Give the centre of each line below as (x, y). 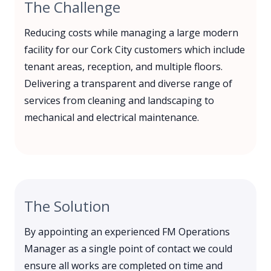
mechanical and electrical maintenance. (112, 118)
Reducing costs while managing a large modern (131, 33)
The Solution (67, 206)
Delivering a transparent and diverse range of (128, 84)
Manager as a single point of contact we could (128, 249)
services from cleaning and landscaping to (119, 101)
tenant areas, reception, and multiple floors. (123, 67)
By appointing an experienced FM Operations (127, 232)
